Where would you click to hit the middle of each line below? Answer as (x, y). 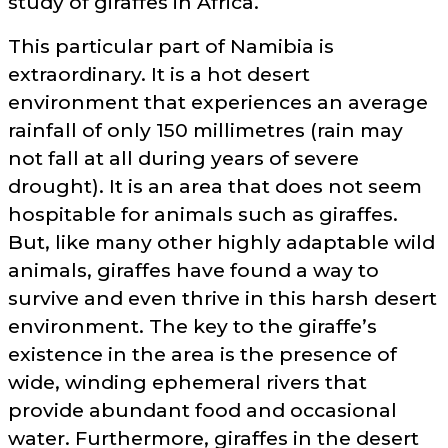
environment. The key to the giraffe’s (192, 325)
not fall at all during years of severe (183, 157)
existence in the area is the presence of (202, 353)
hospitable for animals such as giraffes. (203, 213)
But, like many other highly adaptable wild (221, 241)
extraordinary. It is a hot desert (159, 73)
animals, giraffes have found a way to (193, 269)
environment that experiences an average (218, 101)
